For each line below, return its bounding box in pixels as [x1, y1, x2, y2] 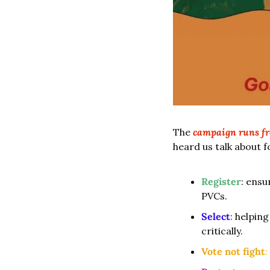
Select [201, 210, 230, 223]
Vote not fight [201, 245, 265, 258]
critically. [201, 225, 243, 237]
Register [201, 175, 241, 188]
